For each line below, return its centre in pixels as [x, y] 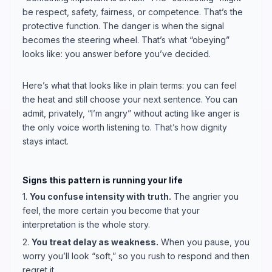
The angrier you [205, 196]
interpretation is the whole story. [86, 224]
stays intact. [46, 141]
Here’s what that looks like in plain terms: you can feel [130, 85]
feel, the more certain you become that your [111, 210]
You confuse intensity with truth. [100, 196]
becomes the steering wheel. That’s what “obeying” [126, 39]
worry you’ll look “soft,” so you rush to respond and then [136, 256]
